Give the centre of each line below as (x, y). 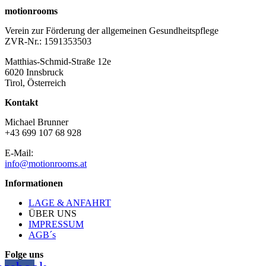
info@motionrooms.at (46, 163)
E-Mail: (19, 153)
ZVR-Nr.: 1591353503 (48, 41)
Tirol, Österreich (35, 83)
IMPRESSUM (56, 224)
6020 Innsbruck (34, 72)
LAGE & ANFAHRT (70, 202)
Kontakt (21, 102)
